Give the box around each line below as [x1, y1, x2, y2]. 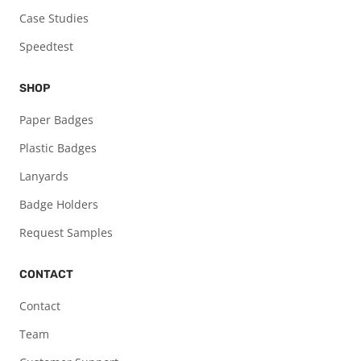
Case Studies [19, 10, 89, 27]
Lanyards [19, 168, 68, 185]
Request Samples [19, 225, 113, 241]
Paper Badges [19, 112, 93, 128]
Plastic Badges [19, 140, 97, 156]
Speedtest [19, 39, 73, 55]
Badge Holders [19, 197, 98, 213]
